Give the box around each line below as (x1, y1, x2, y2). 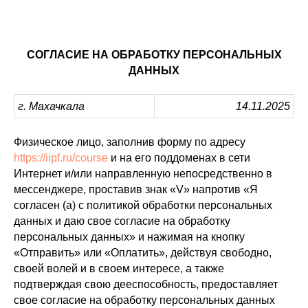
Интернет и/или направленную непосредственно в (14, 168, 272, 179)
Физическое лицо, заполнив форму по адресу (14, 136, 245, 148)
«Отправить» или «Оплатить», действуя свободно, (14, 247, 272, 258)
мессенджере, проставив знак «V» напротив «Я (14, 184, 258, 195)
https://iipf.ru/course (14, 152, 108, 164)
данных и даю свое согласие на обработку (14, 215, 230, 227)
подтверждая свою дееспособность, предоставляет (14, 278, 278, 290)
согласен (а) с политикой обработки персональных (14, 199, 272, 211)
